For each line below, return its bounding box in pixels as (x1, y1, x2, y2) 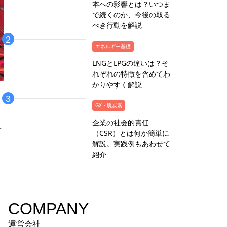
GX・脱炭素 (95, 102, 122, 109)
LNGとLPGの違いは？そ (92, 58, 169, 68)
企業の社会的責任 (92, 118, 149, 128)
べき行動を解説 (92, 20, 142, 30)
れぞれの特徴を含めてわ (92, 69, 170, 79)
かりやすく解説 (92, 80, 142, 90)
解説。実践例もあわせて (92, 139, 170, 149)
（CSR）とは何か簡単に (92, 128, 169, 138)
